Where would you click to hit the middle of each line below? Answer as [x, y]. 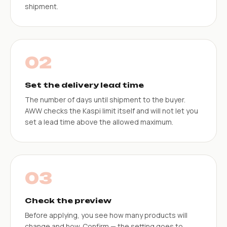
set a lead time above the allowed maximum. [99, 122]
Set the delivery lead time [84, 85]
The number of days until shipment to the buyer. [105, 99]
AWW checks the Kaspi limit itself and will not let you [111, 110]
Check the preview [68, 200]
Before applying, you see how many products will [106, 215]
